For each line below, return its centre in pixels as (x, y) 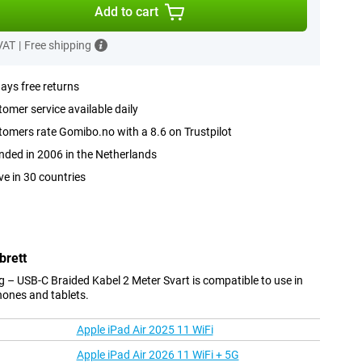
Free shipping (57, 45)
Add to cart (127, 12)
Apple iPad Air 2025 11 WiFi (145, 330)
